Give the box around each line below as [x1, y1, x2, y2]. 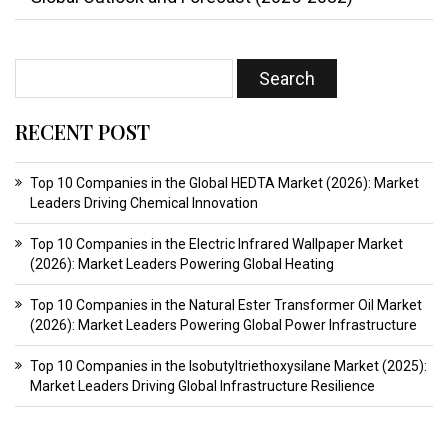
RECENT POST [15, 118, 150, 146]
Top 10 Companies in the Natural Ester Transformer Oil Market [30, 297, 422, 314]
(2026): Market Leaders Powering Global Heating [30, 256, 334, 273]
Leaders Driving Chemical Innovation [30, 195, 258, 212]
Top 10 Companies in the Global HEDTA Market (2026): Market [30, 175, 419, 192]
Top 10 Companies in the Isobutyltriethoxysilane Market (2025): [30, 358, 427, 375]
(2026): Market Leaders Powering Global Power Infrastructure [30, 317, 417, 334]
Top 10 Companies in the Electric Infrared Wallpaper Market [30, 236, 403, 253]
